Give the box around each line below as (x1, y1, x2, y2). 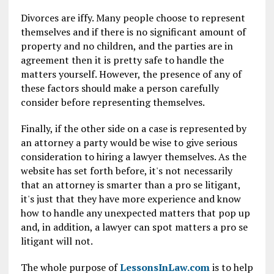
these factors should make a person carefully (20, 81, 219, 95)
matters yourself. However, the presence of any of (20, 67, 242, 81)
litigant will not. (20, 234, 93, 248)
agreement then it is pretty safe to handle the (20, 53, 224, 67)
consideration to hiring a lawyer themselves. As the (20, 149, 246, 163)
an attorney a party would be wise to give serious (20, 135, 237, 149)
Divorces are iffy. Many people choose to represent (20, 10, 245, 24)
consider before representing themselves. (20, 95, 205, 109)
